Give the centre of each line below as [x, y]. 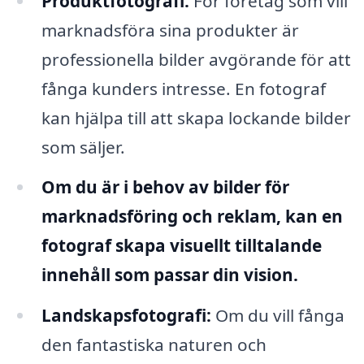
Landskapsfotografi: [126, 316]
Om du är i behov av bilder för [165, 187]
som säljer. [83, 147]
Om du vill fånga [277, 316]
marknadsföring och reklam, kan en [192, 217]
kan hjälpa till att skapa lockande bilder [196, 117]
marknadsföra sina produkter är [170, 30]
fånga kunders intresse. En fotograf [183, 88]
